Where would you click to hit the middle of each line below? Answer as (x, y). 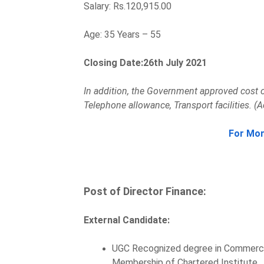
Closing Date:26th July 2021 (145, 62)
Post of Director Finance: (145, 191)
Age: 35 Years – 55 (123, 34)
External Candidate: (127, 220)
